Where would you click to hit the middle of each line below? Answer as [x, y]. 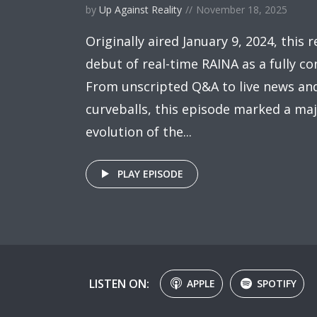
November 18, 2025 [242, 10]
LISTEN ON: [119, 283]
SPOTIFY [277, 283]
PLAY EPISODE [150, 174]
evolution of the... [139, 132]
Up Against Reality [140, 10]
